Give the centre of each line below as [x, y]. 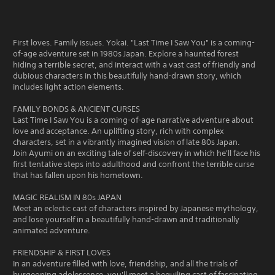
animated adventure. [52, 230]
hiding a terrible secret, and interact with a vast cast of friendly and [134, 65]
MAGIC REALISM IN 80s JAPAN [67, 197]
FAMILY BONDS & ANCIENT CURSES [76, 109]
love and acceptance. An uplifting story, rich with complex [118, 131]
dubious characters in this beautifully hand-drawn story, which [127, 76]
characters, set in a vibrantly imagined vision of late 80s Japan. [126, 142]
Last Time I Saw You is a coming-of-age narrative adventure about [133, 120]
